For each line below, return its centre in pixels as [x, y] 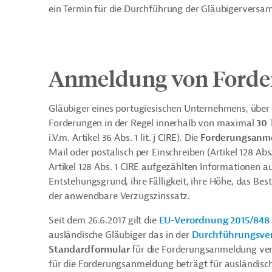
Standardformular [89, 250]
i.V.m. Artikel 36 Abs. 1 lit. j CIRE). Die [125, 138]
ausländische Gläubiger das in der [120, 235]
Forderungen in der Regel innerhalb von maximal [153, 123]
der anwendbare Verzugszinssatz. [120, 196]
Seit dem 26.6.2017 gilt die [104, 220]
